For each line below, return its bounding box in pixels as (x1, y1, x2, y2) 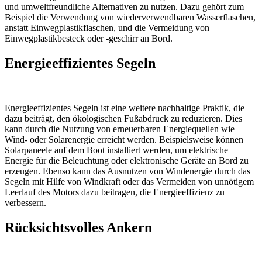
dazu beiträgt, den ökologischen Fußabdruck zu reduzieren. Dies (5, 113, 242, 123)
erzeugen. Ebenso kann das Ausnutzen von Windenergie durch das (5, 166, 250, 176)
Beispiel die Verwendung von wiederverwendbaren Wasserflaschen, (5, 12, 256, 22)
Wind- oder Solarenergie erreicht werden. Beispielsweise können (5, 134, 243, 144)
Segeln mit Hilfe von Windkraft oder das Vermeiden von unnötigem (5, 176, 254, 187)
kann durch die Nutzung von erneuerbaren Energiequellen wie (5, 123, 235, 134)
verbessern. (5, 197, 46, 208)
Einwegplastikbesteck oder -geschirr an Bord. (5, 33, 173, 43)
